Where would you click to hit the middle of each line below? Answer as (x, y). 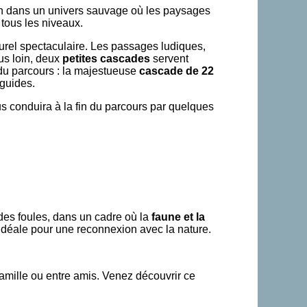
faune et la (178, 217)
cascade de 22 (176, 71)
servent (169, 58)
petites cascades (106, 58)
